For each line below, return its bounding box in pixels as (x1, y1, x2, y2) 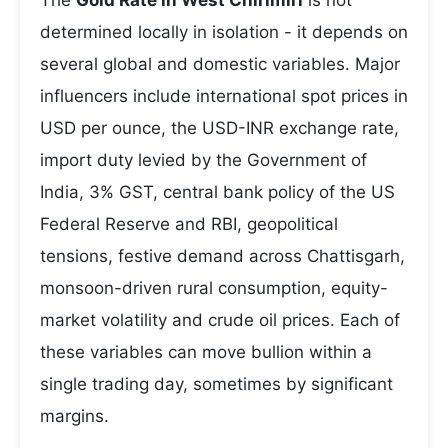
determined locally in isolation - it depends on (40, 22, 408, 42)
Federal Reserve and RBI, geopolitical (40, 214, 338, 234)
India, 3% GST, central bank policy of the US (40, 182, 395, 202)
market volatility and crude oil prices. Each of (40, 310, 400, 330)
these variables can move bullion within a (40, 342, 372, 362)
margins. (40, 406, 109, 426)
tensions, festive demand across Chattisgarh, (40, 246, 405, 266)
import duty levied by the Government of (40, 150, 367, 170)
